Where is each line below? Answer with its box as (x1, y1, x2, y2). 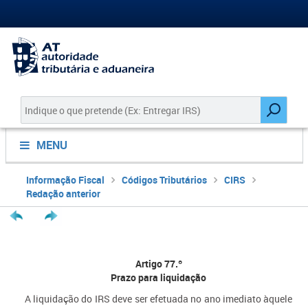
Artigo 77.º (135, 257, 182, 270)
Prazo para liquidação (111, 271, 206, 284)
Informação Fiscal (25, 173, 104, 186)
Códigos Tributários (121, 173, 207, 186)
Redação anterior (25, 187, 100, 200)
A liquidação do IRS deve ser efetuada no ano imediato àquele (24, 292, 293, 305)
